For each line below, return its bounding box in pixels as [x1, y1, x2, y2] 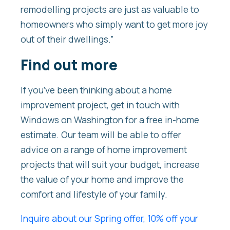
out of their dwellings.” [21, 33, 113, 46]
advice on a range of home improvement [21, 143, 187, 156]
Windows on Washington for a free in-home [21, 113, 199, 126]
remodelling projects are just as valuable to [21, 3, 199, 16]
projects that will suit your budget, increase [21, 158, 200, 171]
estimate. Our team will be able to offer [21, 128, 181, 141]
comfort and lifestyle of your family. [21, 188, 167, 201]
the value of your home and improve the [21, 173, 184, 186]
